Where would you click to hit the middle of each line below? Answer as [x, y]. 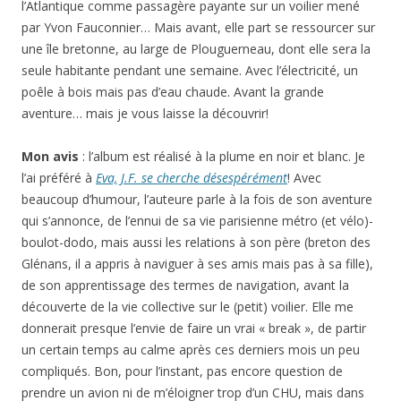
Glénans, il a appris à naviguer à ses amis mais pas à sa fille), [197, 264]
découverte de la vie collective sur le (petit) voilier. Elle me [188, 307]
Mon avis [50, 157]
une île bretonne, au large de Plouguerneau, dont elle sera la [196, 49]
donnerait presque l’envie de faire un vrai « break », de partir [194, 328]
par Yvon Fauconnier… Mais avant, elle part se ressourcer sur [198, 28]
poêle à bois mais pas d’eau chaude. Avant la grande [173, 92]
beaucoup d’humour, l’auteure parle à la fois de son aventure [197, 200]
